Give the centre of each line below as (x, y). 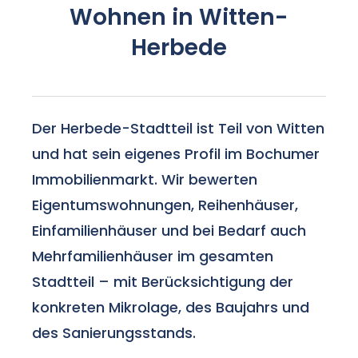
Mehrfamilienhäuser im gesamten (153, 256)
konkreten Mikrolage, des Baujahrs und (171, 307)
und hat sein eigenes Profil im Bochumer (176, 153)
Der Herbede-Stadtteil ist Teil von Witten (179, 128)
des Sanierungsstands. (114, 332)
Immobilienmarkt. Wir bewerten (145, 179)
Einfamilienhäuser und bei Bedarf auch (169, 230)
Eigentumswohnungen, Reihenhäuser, (165, 205)
